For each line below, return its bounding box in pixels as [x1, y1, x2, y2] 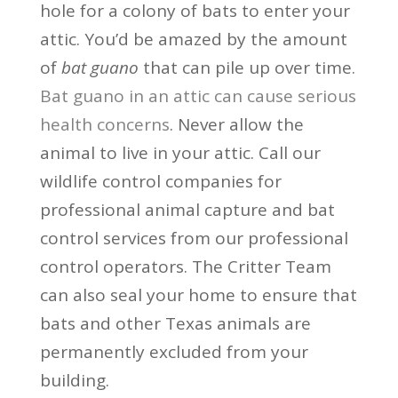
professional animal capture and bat [39, 197, 335, 221]
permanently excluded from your [39, 339, 308, 363]
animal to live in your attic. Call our [39, 140, 321, 164]
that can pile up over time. [138, 55, 355, 79]
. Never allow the [169, 112, 304, 136]
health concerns [39, 112, 170, 136]
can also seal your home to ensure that [39, 283, 357, 306]
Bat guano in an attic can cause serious [39, 84, 356, 107]
